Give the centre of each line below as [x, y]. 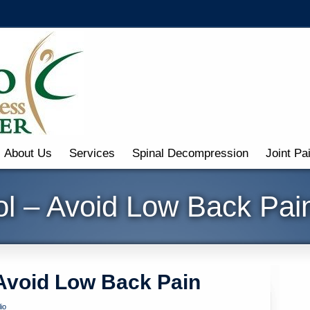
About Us [28, 153]
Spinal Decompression [190, 153]
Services [92, 153]
